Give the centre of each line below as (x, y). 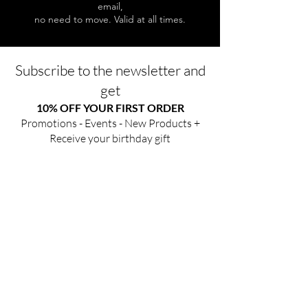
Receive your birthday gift (110, 139)
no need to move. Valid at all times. (110, 20)
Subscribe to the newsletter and (110, 70)
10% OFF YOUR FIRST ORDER (110, 108)
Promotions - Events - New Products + (110, 123)
